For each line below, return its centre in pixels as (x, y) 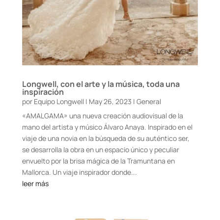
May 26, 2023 (110, 101)
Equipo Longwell (59, 101)
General (149, 101)
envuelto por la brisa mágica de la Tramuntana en (98, 161)
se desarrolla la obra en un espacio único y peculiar (100, 149)
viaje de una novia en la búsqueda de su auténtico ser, (106, 138)
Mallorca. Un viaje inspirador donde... (79, 172)
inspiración (43, 92)
